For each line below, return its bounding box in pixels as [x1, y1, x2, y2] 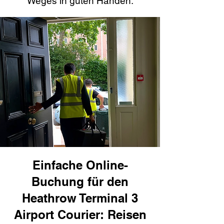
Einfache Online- [32, 158, 128, 172]
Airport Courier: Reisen [13, 207, 146, 221]
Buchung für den [31, 174, 128, 188]
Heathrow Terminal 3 [22, 191, 138, 205]
